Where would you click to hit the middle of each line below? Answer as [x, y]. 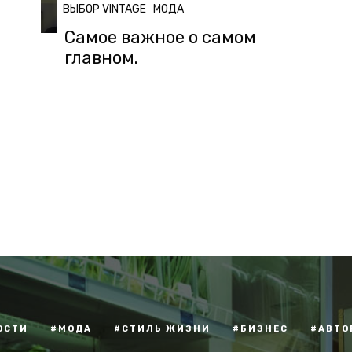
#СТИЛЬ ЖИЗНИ [162, 329]
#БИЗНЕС [260, 329]
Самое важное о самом [160, 38]
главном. [101, 58]
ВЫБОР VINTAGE [104, 9]
